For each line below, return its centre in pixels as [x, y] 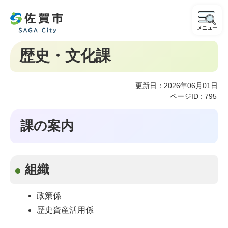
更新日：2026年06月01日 [177, 85]
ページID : [187, 96]
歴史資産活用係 [65, 210]
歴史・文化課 [65, 56]
